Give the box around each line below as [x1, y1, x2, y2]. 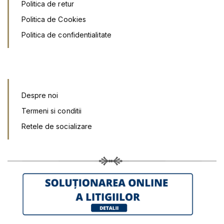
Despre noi [21, 91, 58, 100]
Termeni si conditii [21, 106, 82, 115]
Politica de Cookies [21, 15, 86, 24]
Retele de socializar [21, 122, 88, 131]
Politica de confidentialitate [21, 30, 111, 39]
